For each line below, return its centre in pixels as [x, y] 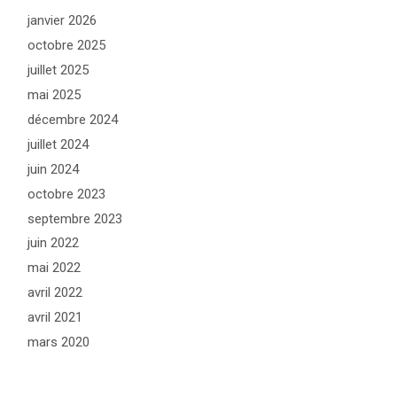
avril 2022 [55, 293]
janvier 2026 [62, 21]
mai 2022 [54, 268]
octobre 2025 [67, 46]
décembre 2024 [73, 119]
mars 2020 [59, 343]
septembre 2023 [75, 218]
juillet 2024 [58, 144]
